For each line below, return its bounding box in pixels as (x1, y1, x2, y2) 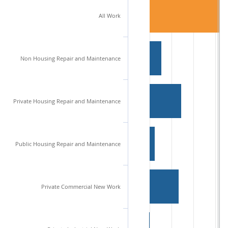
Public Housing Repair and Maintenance (15, 140, 121, 148)
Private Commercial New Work (41, 183, 121, 190)
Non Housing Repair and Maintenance (20, 54, 121, 62)
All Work (99, 12, 121, 19)
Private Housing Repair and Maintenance (13, 97, 121, 105)
